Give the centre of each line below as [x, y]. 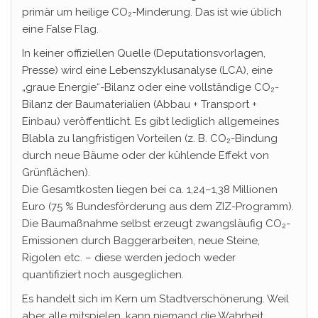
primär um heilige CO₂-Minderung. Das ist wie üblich [152, 12]
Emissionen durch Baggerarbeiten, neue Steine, [141, 241]
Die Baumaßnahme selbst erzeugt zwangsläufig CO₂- [156, 224]
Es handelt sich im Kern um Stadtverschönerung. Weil [155, 299]
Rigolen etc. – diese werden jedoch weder [129, 258]
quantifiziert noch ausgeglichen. [103, 275]
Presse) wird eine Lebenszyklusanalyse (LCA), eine [147, 70]
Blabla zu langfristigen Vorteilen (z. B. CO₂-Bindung [150, 138]
